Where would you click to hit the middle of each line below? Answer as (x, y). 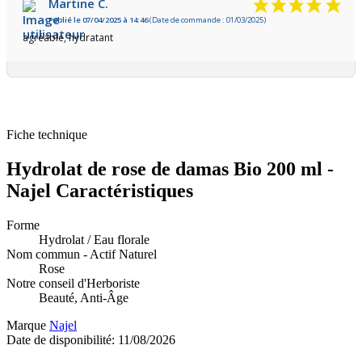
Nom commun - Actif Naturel (82, 254)
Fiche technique (47, 135)
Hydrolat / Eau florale (94, 239)
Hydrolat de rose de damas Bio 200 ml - (170, 169)
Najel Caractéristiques (100, 191)
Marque (26, 325)
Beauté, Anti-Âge (84, 297)
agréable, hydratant (68, 38)
